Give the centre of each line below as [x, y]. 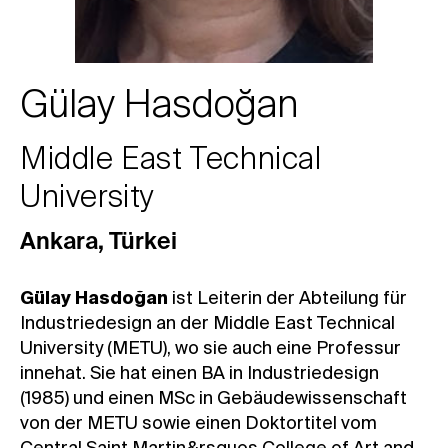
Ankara [59, 242]
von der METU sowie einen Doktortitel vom [198, 424]
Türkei [143, 242]
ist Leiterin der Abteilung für [287, 299]
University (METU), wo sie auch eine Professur [210, 349]
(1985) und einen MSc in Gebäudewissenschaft [213, 399]
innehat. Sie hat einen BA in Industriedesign [199, 374]
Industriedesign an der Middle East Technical [207, 324]
